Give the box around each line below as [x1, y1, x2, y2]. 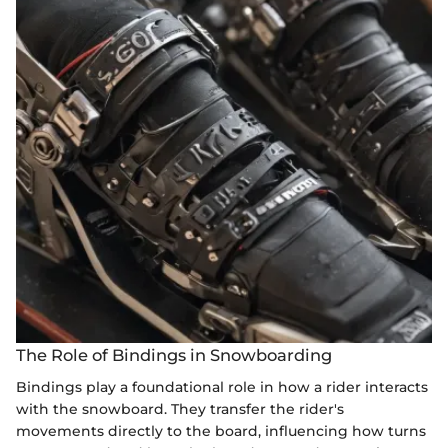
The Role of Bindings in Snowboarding [16, 344, 332, 365]
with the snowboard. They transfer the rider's [16, 399, 344, 418]
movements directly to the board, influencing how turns [16, 421, 426, 440]
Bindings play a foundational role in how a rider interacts [16, 377, 428, 396]
